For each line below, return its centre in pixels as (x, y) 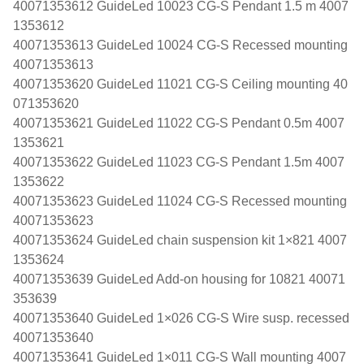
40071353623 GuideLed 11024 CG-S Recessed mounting (180, 201)
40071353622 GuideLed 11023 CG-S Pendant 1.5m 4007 (179, 162)
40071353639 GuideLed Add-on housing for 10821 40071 (179, 279)
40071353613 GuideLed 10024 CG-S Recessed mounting (180, 45)
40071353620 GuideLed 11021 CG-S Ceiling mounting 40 (180, 84)
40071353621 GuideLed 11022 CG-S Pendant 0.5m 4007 (179, 123)
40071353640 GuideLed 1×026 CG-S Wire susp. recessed (181, 318)
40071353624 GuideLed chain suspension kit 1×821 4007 (180, 240)
